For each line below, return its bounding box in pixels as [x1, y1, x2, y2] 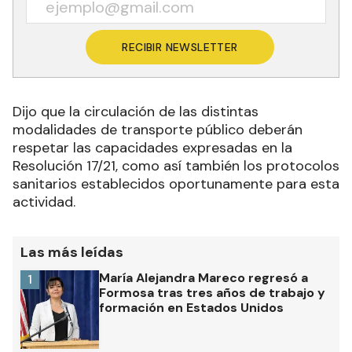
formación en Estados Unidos [99, 299, 284, 316]
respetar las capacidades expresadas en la [13, 137, 292, 157]
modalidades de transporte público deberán [13, 119, 302, 139]
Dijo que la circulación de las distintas [13, 101, 258, 121]
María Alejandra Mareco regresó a [99, 269, 308, 286]
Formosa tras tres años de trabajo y [99, 284, 325, 301]
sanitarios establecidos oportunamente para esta [13, 174, 339, 193]
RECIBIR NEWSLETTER [122, 39, 238, 54]
